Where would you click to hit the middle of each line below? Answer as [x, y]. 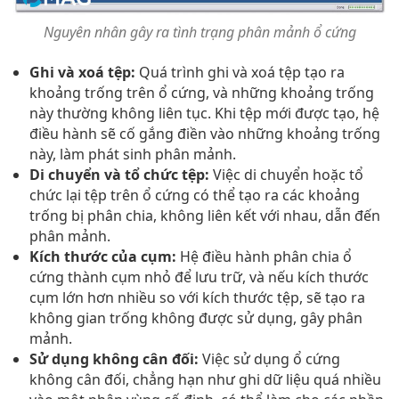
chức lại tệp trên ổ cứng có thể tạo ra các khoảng [195, 195]
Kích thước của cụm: [103, 257]
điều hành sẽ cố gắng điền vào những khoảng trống [205, 134]
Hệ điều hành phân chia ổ [264, 257]
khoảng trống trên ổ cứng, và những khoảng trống [202, 93]
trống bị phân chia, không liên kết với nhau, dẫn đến [205, 216]
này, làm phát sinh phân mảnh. [133, 155]
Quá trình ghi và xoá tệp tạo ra [240, 73]
